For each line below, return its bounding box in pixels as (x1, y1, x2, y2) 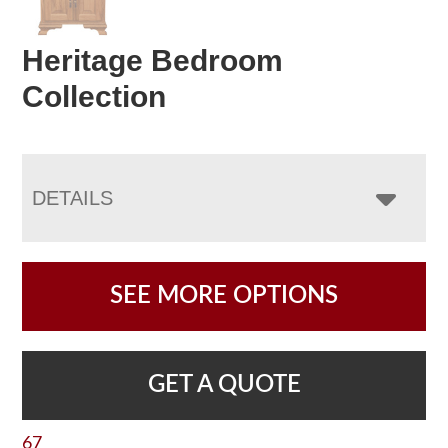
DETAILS (32, 187, 114, 210)
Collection (22, 80, 167, 114)
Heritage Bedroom (22, 44, 284, 78)
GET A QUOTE (147, 373, 301, 398)
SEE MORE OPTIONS (110, 284, 338, 309)
